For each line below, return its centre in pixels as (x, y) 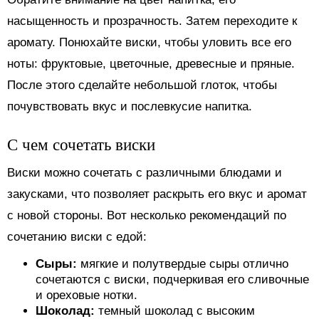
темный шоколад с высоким (177, 310)
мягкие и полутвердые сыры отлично (184, 263)
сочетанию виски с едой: (77, 236)
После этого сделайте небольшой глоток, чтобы (142, 85)
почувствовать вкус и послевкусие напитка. (130, 106)
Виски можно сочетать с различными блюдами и (145, 172)
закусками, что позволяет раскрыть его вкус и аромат (157, 194)
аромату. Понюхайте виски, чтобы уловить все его (149, 42)
